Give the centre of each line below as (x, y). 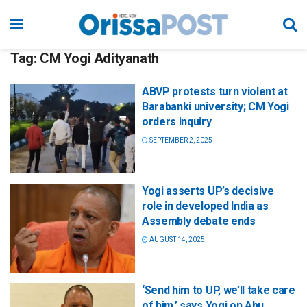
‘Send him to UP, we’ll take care (219, 291)
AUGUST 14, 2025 (176, 240)
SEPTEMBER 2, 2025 (180, 140)
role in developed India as (205, 206)
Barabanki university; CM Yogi (216, 107)
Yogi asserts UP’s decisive (208, 191)
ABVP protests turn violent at (215, 91)
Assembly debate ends (199, 221)
